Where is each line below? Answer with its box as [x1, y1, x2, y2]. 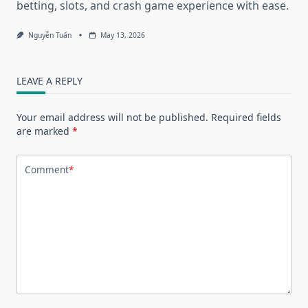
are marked [16, 124, 72, 137]
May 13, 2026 [100, 30, 145, 40]
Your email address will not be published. [16, 110, 208, 124]
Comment [25, 163, 69, 177]
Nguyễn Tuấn [27, 30, 71, 40]
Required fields [211, 110, 281, 124]
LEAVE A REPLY [16, 74, 82, 87]
